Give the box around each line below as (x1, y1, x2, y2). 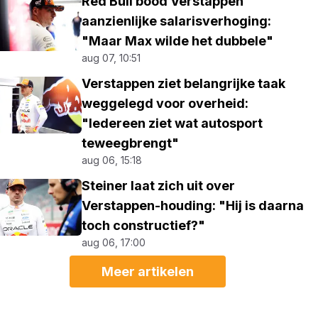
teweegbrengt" (82, 136, 180, 150)
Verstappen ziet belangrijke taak (82, 76, 286, 91)
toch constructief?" (82, 218, 206, 233)
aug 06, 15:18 (82, 154, 143, 166)
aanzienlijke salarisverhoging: (82, 13, 272, 28)
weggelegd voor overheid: (82, 96, 249, 111)
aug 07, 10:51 (82, 52, 141, 64)
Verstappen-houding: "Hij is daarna (82, 198, 305, 213)
